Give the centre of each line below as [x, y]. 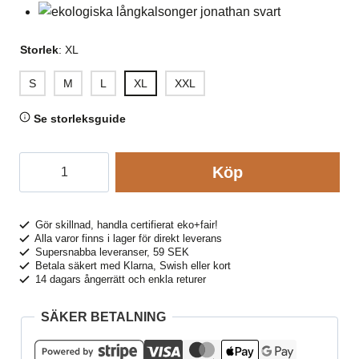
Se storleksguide [78, 119]
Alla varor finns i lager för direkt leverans [127, 238]
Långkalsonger [62, 162]
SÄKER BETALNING [103, 317]
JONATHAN [54, 222]
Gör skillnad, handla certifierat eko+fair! [125, 225]
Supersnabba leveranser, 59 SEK [111, 252]
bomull [38, 202]
